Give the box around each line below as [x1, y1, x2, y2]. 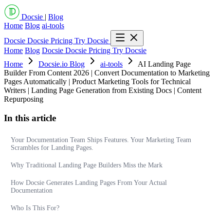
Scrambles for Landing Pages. [11, 144, 93, 152]
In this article [4, 112, 56, 123]
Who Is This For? [11, 204, 59, 212]
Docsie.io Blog [38, 60, 85, 68]
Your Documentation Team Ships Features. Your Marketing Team [11, 136, 191, 144]
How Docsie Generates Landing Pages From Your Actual [11, 179, 167, 187]
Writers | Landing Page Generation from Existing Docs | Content [4, 86, 201, 94]
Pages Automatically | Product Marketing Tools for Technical [4, 77, 191, 86]
